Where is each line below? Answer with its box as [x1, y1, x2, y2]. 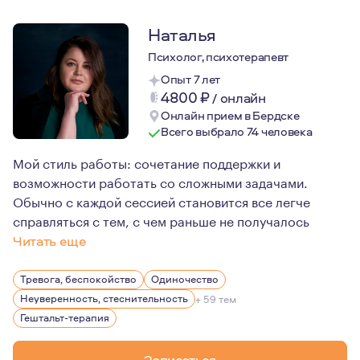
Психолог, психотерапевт [148, 48, 289, 65]
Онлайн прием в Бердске [161, 107, 300, 124]
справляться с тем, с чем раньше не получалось [13, 210, 309, 230]
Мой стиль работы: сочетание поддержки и [13, 152, 280, 172]
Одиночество [151, 272, 219, 286]
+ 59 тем [195, 292, 236, 306]
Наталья [148, 22, 216, 47]
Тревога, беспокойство [20, 272, 137, 286]
